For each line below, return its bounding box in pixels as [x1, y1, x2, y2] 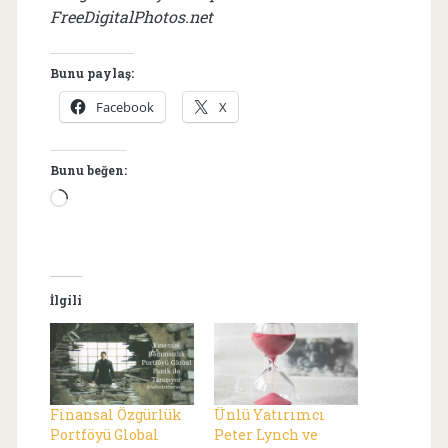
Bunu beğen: [49, 161, 127, 178]
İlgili [49, 291, 82, 308]
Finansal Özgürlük [49, 405, 182, 425]
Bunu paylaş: [49, 64, 134, 81]
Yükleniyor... [66, 188, 170, 210]
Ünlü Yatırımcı [214, 405, 325, 425]
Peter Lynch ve [214, 425, 318, 445]
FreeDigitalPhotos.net [49, 5, 213, 27]
